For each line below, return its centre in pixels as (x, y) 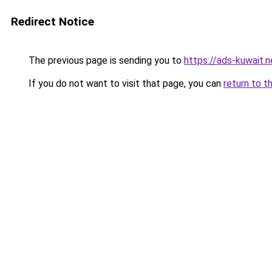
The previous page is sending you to (105, 60)
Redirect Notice (53, 22)
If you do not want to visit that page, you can (125, 83)
